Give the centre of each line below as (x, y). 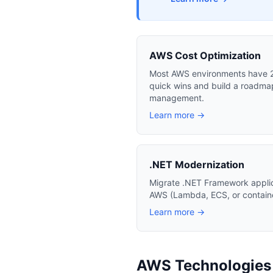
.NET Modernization (197, 165)
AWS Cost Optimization (205, 55)
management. (177, 98)
